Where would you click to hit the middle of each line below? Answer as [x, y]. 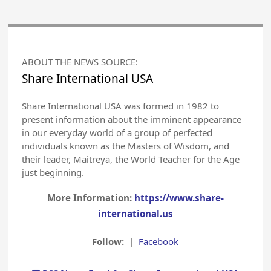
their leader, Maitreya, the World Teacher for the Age [131, 159]
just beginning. [53, 173]
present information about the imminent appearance [132, 119]
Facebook [159, 241]
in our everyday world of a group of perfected [117, 133]
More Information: [90, 198]
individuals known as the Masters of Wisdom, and [126, 146]
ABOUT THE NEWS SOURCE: [80, 62]
